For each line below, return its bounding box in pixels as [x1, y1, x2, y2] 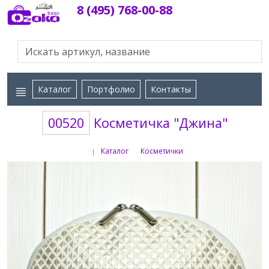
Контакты [151, 83, 191, 95]
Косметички [141, 146, 183, 156]
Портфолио [87, 83, 135, 95]
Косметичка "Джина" [89, 114, 228, 131]
